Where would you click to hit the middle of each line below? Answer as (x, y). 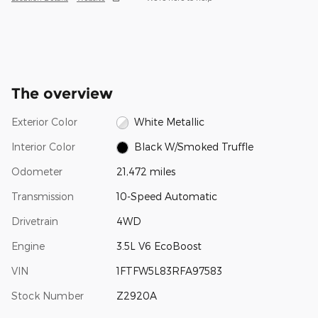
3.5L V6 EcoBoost (159, 246)
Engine (28, 246)
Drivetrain (35, 221)
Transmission (43, 196)
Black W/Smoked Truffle (194, 146)
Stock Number (48, 295)
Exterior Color (44, 121)
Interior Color (43, 146)
